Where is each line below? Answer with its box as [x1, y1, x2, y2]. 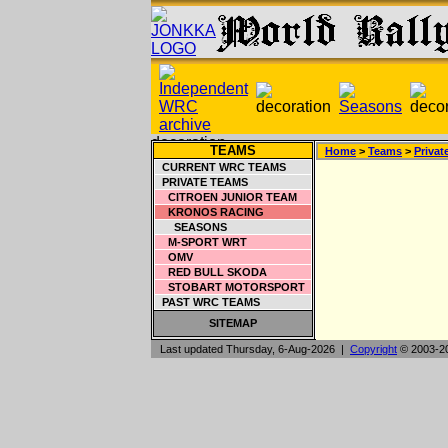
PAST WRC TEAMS [156, 296, 260, 308]
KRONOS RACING [156, 206, 264, 218]
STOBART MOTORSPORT [156, 281, 305, 293]
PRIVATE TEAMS [156, 176, 248, 188]
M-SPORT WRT [156, 236, 247, 248]
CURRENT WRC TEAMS [156, 161, 286, 173]
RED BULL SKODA [156, 266, 267, 278]
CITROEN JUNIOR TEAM [156, 191, 297, 203]
